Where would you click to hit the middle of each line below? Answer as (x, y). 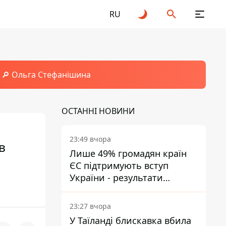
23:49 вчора (90, 139)
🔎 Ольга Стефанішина (46, 75)
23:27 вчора (90, 206)
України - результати (116, 178)
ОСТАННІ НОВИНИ (98, 111)
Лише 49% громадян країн (128, 153)
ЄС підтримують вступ (119, 165)
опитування (96, 190)
